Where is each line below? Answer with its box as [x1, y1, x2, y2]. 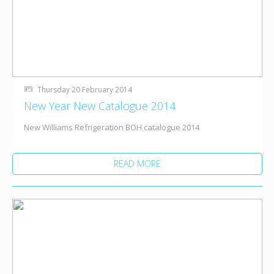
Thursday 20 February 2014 [37, 84, 132, 95]
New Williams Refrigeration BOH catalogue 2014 [24, 121, 199, 133]
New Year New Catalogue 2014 [24, 98, 176, 113]
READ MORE [113, 157, 161, 169]
